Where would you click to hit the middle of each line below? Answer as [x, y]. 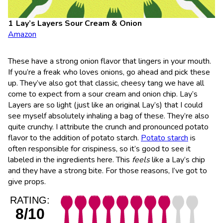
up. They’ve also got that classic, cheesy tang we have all [106, 83]
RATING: [30, 200]
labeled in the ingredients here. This [70, 160]
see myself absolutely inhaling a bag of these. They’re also [109, 116]
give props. [27, 182]
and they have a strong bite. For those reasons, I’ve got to [108, 171]
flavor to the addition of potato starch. [74, 138]
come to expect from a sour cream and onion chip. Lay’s [103, 94]
